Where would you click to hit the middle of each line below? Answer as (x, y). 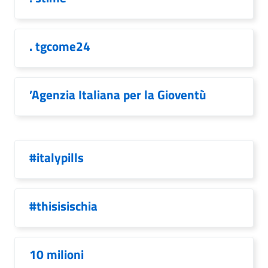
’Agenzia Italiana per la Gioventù (118, 95)
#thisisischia (63, 206)
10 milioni (57, 254)
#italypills (57, 157)
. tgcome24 (60, 46)
